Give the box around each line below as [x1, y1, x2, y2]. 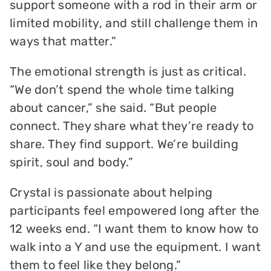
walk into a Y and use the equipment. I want [9, 240, 261, 255]
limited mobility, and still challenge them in [9, 16, 258, 31]
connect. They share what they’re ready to [9, 119, 254, 134]
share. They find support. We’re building [9, 137, 238, 152]
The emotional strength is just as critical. [9, 64, 246, 79]
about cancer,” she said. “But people [9, 100, 217, 116]
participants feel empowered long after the [9, 203, 260, 218]
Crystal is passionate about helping [9, 185, 213, 200]
